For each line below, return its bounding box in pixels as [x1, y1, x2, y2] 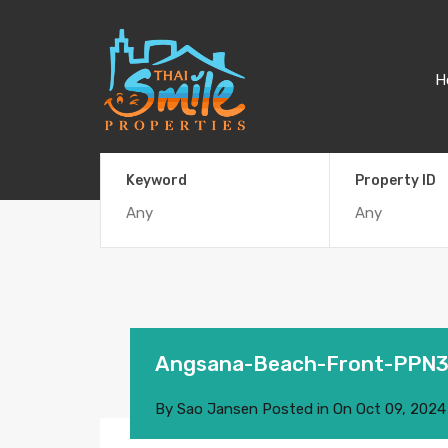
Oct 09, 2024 [356, 399, 446, 418]
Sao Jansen [177, 399, 258, 418]
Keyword [126, 171, 187, 189]
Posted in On [258, 399, 356, 418]
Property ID [354, 171, 436, 189]
